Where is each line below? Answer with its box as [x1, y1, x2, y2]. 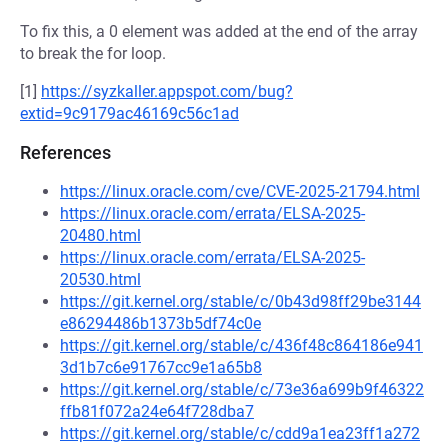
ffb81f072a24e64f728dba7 [60, 402, 254, 421]
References [20, 142, 111, 163]
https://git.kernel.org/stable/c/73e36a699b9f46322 [60, 380, 424, 399]
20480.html [60, 226, 141, 245]
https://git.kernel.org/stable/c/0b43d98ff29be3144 [60, 292, 421, 311]
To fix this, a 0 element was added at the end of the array [20, 22, 418, 41]
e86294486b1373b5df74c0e [60, 314, 261, 333]
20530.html [60, 270, 141, 289]
